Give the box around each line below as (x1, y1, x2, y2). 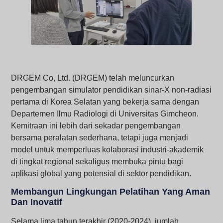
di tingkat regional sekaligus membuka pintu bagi (11, 157, 184, 166)
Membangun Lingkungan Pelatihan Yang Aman (11, 187, 211, 197)
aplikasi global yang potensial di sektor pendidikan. (11, 169, 192, 178)
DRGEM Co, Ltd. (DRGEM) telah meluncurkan (11, 73, 175, 82)
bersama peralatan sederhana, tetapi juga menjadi (11, 133, 189, 142)
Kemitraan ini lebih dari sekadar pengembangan (11, 121, 181, 130)
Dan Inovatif (11, 197, 63, 208)
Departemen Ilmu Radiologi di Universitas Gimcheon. (11, 109, 199, 118)
